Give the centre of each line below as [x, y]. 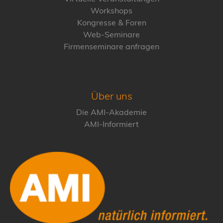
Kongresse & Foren [111, 22]
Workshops [111, 10]
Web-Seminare [111, 34]
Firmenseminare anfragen [111, 46]
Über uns [111, 96]
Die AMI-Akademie [111, 112]
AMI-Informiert [111, 124]
